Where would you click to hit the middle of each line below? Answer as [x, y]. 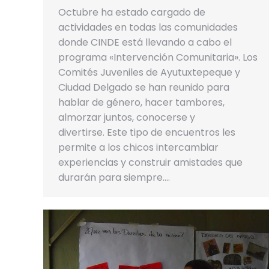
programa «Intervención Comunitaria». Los [158, 58]
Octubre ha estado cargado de [132, 13]
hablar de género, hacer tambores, [141, 103]
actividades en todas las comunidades [148, 28]
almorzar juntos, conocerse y [127, 118]
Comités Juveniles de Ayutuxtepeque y [149, 73]
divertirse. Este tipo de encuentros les [147, 133]
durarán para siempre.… [114, 178]
